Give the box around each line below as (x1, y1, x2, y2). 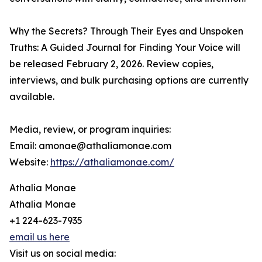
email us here (9, 231, 70, 243)
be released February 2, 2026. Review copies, (9, 58, 213, 70)
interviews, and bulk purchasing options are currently (9, 74, 249, 87)
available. (9, 91, 54, 103)
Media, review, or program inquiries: (9, 123, 171, 136)
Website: (9, 156, 50, 168)
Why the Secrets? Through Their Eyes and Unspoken (9, 25, 243, 37)
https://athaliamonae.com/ (50, 156, 174, 168)
